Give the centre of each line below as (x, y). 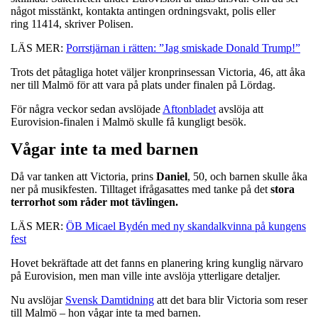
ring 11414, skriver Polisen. (72, 23)
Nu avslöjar (38, 300)
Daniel (172, 176)
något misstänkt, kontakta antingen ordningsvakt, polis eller (143, 11)
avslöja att (240, 109)
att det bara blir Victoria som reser (231, 300)
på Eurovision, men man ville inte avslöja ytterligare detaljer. (146, 275)
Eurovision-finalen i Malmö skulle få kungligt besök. (128, 121)
